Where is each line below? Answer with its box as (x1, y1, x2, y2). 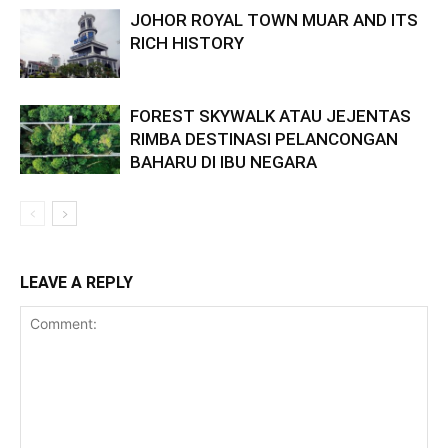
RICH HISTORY (130, 33, 244, 54)
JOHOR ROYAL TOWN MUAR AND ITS (130, 10, 418, 31)
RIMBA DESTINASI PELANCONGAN (130, 129, 398, 150)
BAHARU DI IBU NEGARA (130, 152, 317, 173)
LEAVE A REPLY (20, 273, 133, 293)
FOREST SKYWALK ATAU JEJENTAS (130, 106, 411, 127)
